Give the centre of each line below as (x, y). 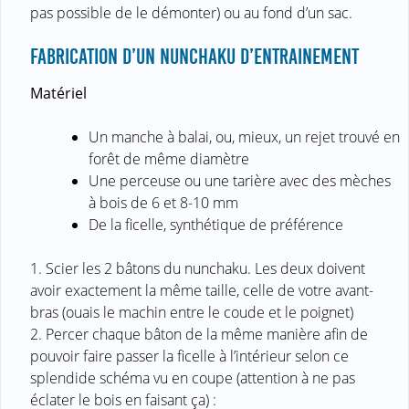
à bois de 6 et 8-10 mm (163, 202)
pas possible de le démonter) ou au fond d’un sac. (191, 12)
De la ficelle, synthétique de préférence (216, 224)
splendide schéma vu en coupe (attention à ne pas (193, 378)
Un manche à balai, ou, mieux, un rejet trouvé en (244, 136)
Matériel (58, 93)
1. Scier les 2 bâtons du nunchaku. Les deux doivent (198, 268)
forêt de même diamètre (169, 158)
